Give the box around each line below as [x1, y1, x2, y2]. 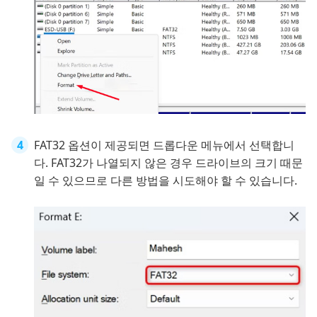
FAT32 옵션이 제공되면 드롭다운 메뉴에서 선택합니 [34, 137, 294, 154]
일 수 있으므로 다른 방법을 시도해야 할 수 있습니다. [34, 173, 297, 189]
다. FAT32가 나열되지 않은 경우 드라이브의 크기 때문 [34, 155, 303, 171]
